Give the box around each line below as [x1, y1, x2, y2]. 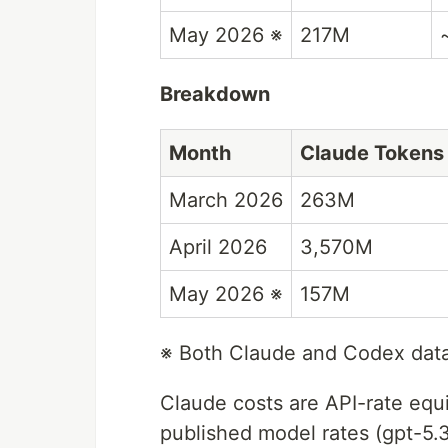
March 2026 [169, 188, 283, 212]
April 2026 [169, 235, 267, 259]
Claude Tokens [300, 141, 444, 165]
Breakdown [160, 82, 270, 106]
